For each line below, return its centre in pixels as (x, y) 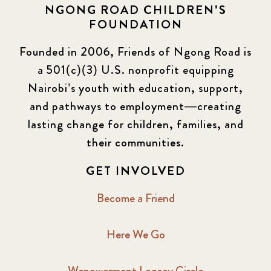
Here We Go (135, 234)
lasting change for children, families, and (135, 124)
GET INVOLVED (135, 171)
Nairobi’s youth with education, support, (135, 88)
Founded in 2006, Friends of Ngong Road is (135, 51)
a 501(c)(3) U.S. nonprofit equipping (135, 70)
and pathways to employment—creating (135, 106)
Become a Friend (135, 198)
